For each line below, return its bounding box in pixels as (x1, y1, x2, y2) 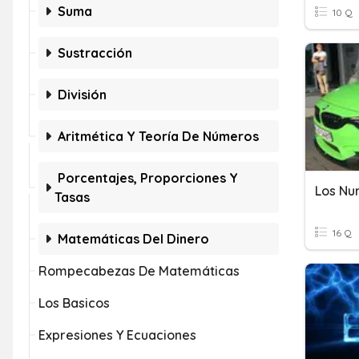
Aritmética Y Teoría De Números (58, 128, 259, 144)
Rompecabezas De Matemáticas (38, 263, 240, 279)
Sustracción (58, 45, 132, 61)
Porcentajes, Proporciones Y (58, 170, 238, 186)
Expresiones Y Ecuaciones (38, 327, 196, 343)
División (58, 87, 107, 103)
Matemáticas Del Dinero (58, 231, 209, 247)
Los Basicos (38, 295, 110, 311)
